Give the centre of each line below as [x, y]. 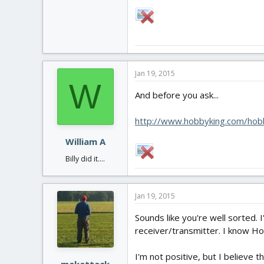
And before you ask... [177, 95]
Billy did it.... [85, 159]
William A [85, 141]
